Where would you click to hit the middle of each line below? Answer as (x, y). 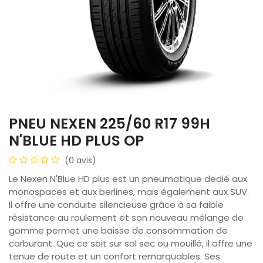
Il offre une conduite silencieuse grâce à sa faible (116, 205)
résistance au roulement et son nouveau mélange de (126, 218)
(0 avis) (80, 160)
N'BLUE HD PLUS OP (76, 141)
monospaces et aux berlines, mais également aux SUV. (129, 192)
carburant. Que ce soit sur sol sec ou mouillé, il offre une (131, 243)
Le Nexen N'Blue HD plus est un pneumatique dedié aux (128, 179)
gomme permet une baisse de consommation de (118, 230)
